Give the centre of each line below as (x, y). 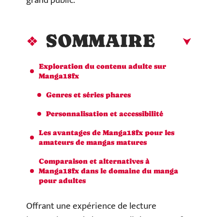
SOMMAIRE (100, 40)
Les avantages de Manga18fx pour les (107, 132)
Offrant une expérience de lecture (91, 206)
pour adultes (62, 180)
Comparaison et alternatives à (94, 161)
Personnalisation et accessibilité (105, 113)
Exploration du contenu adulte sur (102, 66)
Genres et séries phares (88, 94)
